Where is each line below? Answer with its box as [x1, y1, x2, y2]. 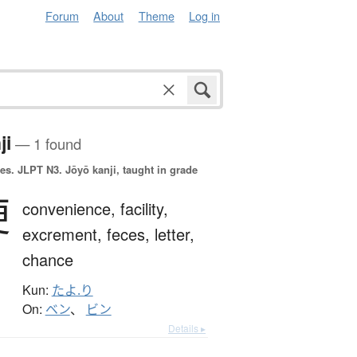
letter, [154, 222, 194, 246]
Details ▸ [168, 321, 206, 335]
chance [22, 248, 73, 272]
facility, [120, 197, 168, 221]
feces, [106, 222, 155, 246]
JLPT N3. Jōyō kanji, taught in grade [14, 162, 198, 178]
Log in [189, 7, 220, 24]
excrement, [22, 222, 107, 246]
